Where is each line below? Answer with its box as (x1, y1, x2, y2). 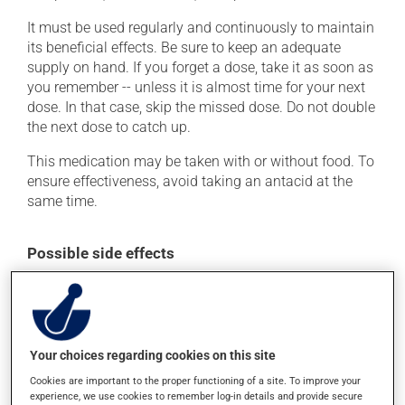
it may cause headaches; (42, 331, 199, 348)
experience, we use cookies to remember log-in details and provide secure (30, 389, 363, 402)
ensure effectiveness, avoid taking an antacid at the (27, 173, 353, 190)
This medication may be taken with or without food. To (27, 153, 374, 170)
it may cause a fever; (42, 381, 172, 399)
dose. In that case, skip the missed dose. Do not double (27, 99, 375, 116)
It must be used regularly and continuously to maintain (27, 19, 374, 36)
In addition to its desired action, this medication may (27, 278, 360, 295)
